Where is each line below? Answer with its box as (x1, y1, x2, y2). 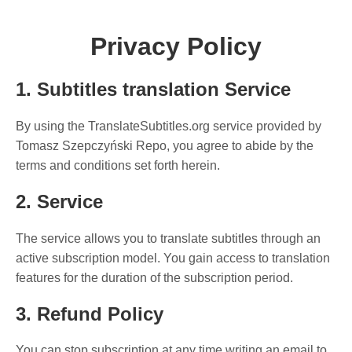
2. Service (16, 190, 103, 212)
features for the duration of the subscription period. (16, 270, 293, 284)
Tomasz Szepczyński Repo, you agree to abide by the (16, 138, 313, 152)
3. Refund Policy (16, 302, 163, 324)
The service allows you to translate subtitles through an (16, 231, 321, 245)
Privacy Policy (90, 32, 262, 61)
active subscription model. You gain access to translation (16, 251, 330, 265)
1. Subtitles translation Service (16, 78, 291, 100)
